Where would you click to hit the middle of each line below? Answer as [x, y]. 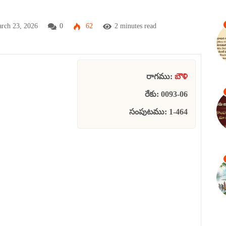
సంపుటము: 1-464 [158, 111]
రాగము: [160, 76]
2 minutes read [136, 26]
